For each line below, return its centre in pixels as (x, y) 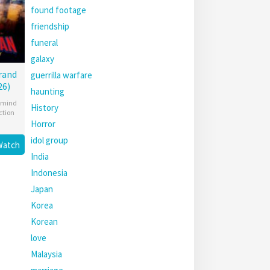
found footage (58, 10)
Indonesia (49, 173)
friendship (50, 26)
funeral (44, 42)
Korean (44, 221)
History (45, 108)
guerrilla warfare (61, 75)
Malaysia (46, 254)
